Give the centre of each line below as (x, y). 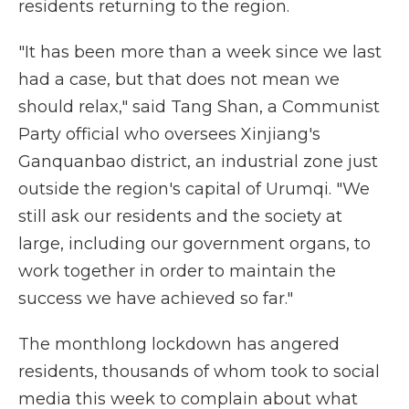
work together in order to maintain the (177, 271)
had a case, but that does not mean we (179, 79)
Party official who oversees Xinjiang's (169, 134)
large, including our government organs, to (194, 244)
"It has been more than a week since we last (200, 52)
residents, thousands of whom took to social (199, 372)
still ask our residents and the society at (180, 216)
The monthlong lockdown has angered (179, 344)
